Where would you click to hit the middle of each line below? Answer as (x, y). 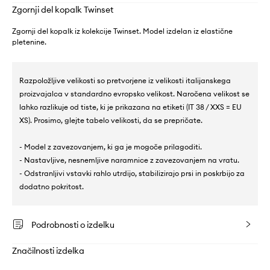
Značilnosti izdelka (48, 251)
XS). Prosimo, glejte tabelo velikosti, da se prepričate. (111, 120)
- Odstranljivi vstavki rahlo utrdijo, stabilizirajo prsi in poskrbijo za (132, 173)
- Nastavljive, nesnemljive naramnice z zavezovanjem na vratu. (129, 160)
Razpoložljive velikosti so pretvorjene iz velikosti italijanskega (125, 80)
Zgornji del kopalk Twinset (63, 10)
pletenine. (29, 42)
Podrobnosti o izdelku (73, 225)
